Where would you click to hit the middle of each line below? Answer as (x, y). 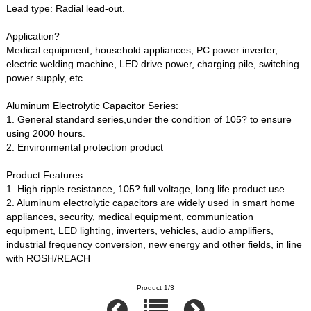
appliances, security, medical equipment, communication (130, 217)
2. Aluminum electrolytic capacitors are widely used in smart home (151, 203)
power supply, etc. (46, 78)
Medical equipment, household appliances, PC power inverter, (142, 50)
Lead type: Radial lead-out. (66, 9)
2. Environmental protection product (85, 148)
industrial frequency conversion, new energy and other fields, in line (154, 245)
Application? (33, 36)
